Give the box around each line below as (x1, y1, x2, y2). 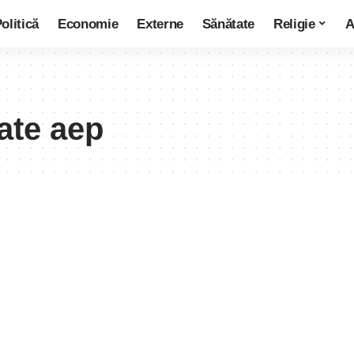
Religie (273, 16, 315, 32)
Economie (57, 16, 119, 32)
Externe (137, 16, 183, 32)
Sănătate (201, 16, 255, 32)
